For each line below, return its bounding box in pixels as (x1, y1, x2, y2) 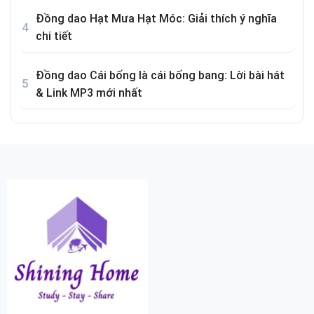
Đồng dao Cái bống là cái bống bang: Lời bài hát (36, 68, 285, 82)
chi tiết (36, 29, 72, 43)
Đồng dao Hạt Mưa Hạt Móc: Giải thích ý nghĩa (36, 12, 277, 26)
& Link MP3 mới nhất (36, 86, 142, 100)
